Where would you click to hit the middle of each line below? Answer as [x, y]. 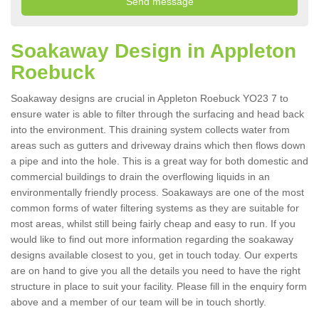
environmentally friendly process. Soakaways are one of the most [157, 193]
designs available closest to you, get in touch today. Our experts [154, 255]
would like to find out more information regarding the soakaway [152, 240]
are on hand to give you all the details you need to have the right [156, 271]
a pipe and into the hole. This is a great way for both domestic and [159, 161]
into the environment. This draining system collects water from [150, 130]
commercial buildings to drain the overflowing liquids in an [140, 177]
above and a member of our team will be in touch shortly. [140, 302]
